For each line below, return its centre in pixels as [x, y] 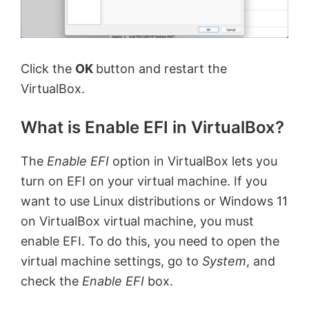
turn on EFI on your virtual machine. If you [144, 181]
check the [51, 281]
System [224, 261]
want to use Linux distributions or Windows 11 [154, 201]
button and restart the [161, 68]
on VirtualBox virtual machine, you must [137, 221]
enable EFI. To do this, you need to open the [150, 241]
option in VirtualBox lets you [195, 161]
